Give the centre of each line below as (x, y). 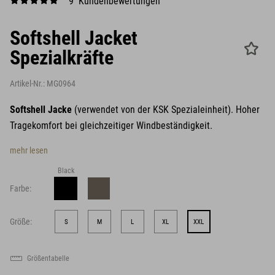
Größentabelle (48, 258)
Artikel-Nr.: (28, 83)
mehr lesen (29, 150)
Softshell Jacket (74, 38)
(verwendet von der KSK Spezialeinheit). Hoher (167, 110)
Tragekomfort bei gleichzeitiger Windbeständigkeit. (111, 126)
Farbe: (21, 188)
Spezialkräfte (62, 58)
